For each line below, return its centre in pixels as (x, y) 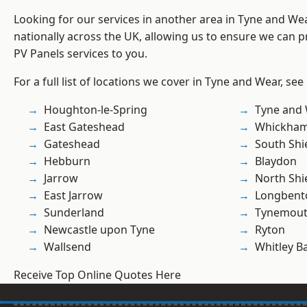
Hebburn (67, 161)
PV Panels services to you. (81, 54)
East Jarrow (73, 196)
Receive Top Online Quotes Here (97, 275)
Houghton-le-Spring (96, 110)
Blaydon (276, 161)
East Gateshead (84, 127)
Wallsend (67, 247)
